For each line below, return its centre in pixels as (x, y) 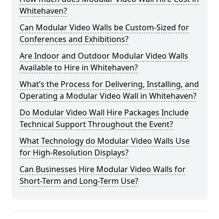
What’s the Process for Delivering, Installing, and (109, 84)
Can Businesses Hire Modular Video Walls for (103, 169)
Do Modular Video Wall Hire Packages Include (104, 112)
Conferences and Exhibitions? (74, 39)
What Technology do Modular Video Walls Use (105, 141)
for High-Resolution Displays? (74, 153)
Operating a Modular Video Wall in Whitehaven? (108, 96)
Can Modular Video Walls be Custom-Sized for (104, 27)
